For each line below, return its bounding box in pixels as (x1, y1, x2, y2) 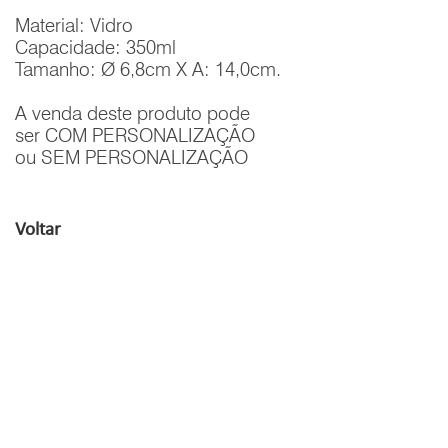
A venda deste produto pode (15, 102, 250, 124)
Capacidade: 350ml (15, 36, 176, 58)
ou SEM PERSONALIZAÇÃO (15, 146, 248, 168)
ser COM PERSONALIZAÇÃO (15, 124, 255, 146)
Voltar (15, 221, 61, 240)
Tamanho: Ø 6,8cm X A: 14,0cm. (15, 58, 281, 80)
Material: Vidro (15, 14, 133, 36)
